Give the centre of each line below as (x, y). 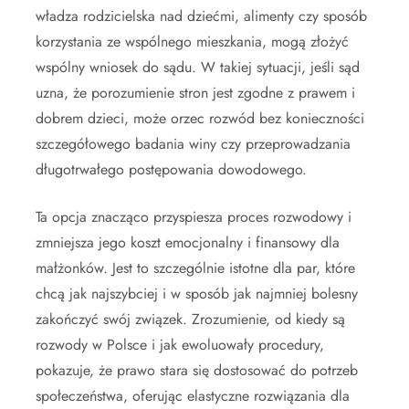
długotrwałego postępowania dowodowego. (171, 170)
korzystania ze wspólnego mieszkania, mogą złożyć (192, 42)
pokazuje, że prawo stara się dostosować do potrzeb (197, 371)
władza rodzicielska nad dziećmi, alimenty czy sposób (201, 16)
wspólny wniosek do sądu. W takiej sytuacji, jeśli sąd (198, 68)
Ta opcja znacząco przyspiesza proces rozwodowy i (194, 217)
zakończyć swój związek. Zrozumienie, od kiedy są (190, 320)
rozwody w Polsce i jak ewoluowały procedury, (180, 345)
